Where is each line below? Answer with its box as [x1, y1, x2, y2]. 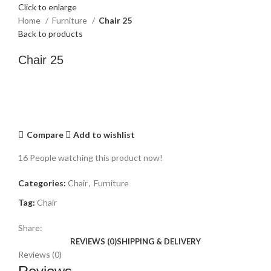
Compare [26, 129, 64, 140]
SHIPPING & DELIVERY [117, 237, 201, 247]
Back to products [18, 28, 83, 39]
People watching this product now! [30, 152, 163, 163]
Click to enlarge [18, 2, 77, 13]
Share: [18, 223, 42, 233]
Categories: [18, 178, 66, 189]
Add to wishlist [73, 129, 135, 140]
